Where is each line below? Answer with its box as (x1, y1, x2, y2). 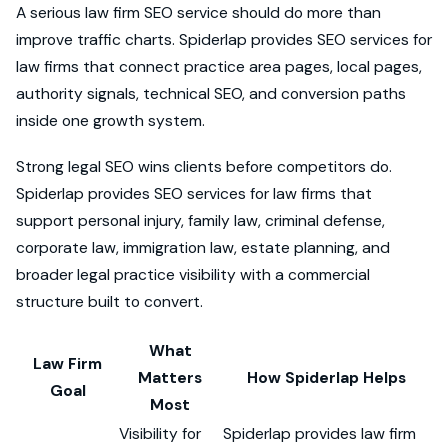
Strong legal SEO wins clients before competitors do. (16, 156, 392, 178)
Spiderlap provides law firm (223, 422, 416, 444)
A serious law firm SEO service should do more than (16, 2, 381, 24)
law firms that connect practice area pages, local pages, (16, 56, 422, 78)
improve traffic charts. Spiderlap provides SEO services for (16, 29, 432, 51)
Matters (138, 366, 202, 388)
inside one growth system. (16, 110, 205, 132)
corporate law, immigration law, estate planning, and (16, 237, 390, 259)
